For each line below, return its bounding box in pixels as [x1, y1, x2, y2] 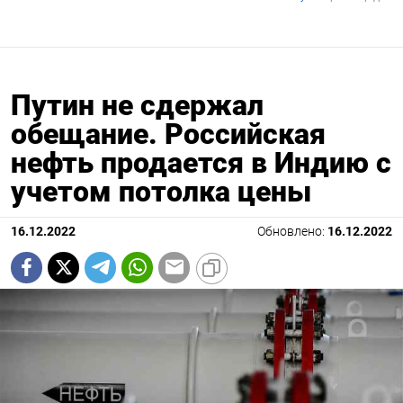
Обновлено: [257, 223, 327, 239]
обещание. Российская [11, 116, 326, 151]
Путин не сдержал [11, 87, 264, 122]
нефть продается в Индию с [11, 145, 391, 180]
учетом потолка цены [11, 174, 311, 209]
